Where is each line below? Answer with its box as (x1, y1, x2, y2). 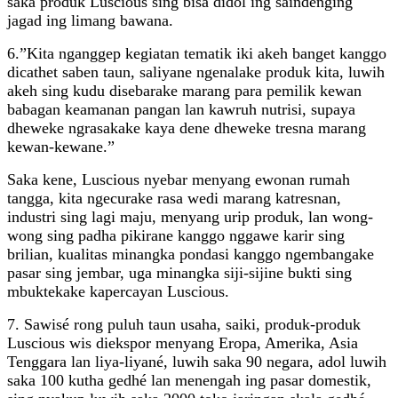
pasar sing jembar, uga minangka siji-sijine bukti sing (7, 264, 352, 283)
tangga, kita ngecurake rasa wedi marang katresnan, (7, 189, 341, 208)
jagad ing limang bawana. (7, 12, 173, 30)
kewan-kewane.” (7, 138, 115, 156)
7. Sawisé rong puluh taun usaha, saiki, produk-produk (7, 315, 361, 334)
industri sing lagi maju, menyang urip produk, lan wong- (7, 208, 373, 227)
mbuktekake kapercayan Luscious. (7, 283, 229, 301)
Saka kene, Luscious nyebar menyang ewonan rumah (7, 171, 350, 189)
